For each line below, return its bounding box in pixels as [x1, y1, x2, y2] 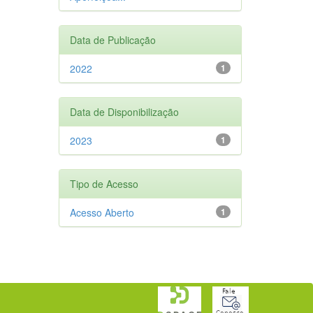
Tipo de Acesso [69, 176, 138, 191]
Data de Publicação [69, 32, 156, 47]
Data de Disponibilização [69, 104, 179, 119]
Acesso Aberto [69, 205, 134, 219]
